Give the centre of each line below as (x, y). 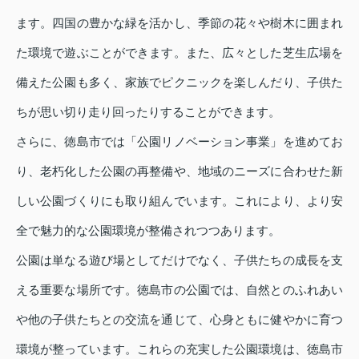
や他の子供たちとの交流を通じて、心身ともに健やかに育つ (179, 319)
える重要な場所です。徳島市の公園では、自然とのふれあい (179, 289)
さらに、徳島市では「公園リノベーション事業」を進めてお (179, 141)
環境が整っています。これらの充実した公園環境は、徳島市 (179, 349)
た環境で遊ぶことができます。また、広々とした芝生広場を (179, 52)
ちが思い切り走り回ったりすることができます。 (148, 111)
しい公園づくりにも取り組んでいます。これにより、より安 (179, 200)
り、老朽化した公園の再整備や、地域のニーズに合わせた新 (179, 171)
